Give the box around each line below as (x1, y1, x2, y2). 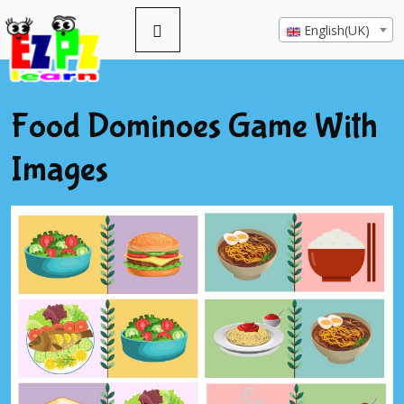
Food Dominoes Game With (11, 106, 378, 147)
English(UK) (304, 22, 370, 39)
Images (11, 149, 108, 190)
